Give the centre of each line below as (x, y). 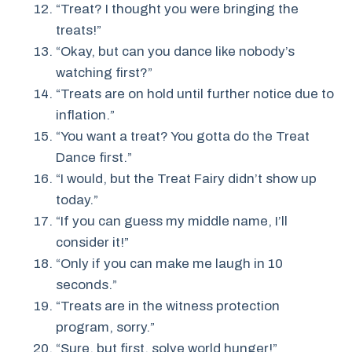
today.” (77, 200)
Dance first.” (94, 158)
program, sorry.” (105, 328)
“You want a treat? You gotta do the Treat (183, 137)
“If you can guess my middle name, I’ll (172, 222)
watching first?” (104, 73)
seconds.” (86, 285)
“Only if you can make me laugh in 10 (169, 264)
